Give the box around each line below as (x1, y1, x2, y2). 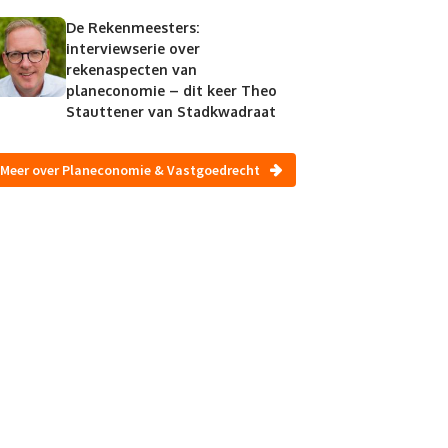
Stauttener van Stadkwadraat (65, 102, 276, 120)
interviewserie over (65, 39, 200, 57)
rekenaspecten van (65, 60, 197, 78)
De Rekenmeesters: (65, 18, 199, 36)
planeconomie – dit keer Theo (65, 81, 277, 99)
